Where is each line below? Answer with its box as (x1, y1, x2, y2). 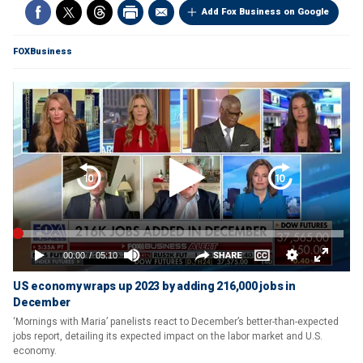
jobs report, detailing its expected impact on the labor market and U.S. (13, 331, 322, 342)
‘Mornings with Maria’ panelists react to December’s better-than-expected (13, 316, 339, 327)
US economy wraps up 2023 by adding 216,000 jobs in (13, 280, 296, 293)
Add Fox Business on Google (201, 6, 329, 17)
